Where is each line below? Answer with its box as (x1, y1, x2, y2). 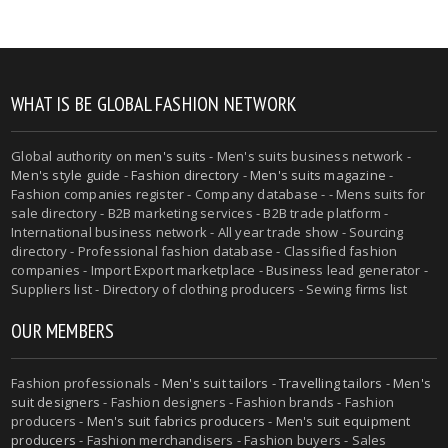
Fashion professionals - (11, 374, 162, 392)
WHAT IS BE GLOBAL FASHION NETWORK (11, 91, 298, 117)
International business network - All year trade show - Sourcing (11, 223, 404, 241)
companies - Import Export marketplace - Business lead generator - (11, 261, 428, 279)
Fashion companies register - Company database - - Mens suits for (11, 185, 426, 203)
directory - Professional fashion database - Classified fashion (11, 242, 398, 260)
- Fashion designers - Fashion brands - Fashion (99, 393, 395, 411)
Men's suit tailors (161, 374, 269, 392)
